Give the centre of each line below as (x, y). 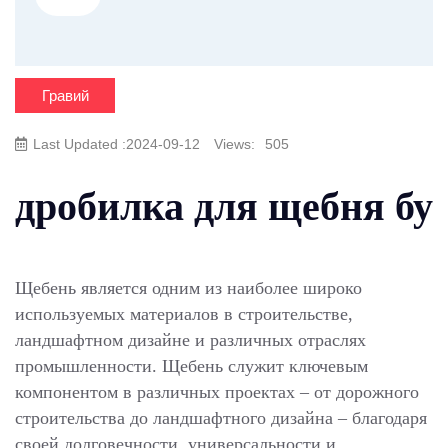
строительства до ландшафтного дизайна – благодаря (221, 418)
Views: (234, 144)
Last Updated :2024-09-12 (118, 144)
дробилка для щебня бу (224, 206)
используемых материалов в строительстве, (184, 314)
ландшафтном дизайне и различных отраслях (190, 340)
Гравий (65, 95)
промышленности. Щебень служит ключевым (191, 366)
